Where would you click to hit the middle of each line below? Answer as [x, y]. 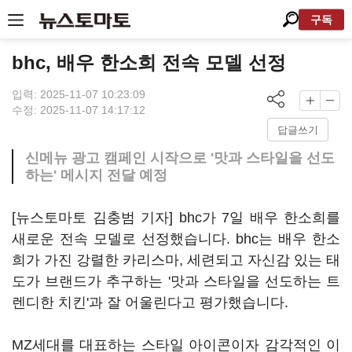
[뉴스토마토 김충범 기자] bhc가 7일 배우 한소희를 [176, 218]
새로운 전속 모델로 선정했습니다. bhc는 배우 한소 [176, 239]
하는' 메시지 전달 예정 [96, 175]
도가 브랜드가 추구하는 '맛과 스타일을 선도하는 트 [176, 281]
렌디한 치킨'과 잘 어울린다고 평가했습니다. [152, 302]
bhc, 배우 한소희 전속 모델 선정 [149, 62]
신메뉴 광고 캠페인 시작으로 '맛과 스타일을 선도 [180, 158]
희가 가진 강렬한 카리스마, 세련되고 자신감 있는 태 [176, 260]
